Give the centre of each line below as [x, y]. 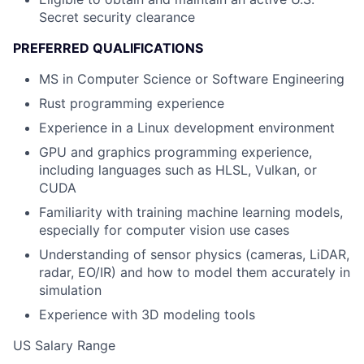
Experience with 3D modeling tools [147, 314]
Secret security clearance [117, 17]
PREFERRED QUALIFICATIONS [108, 48]
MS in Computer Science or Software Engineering [192, 79]
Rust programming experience [132, 103]
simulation [70, 290]
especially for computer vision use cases [164, 230]
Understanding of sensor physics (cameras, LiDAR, [194, 254]
